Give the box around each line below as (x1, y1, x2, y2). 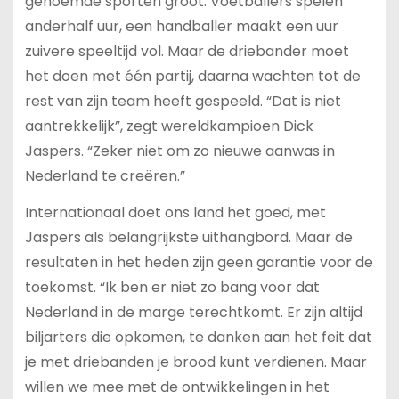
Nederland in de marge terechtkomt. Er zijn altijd (24, 301, 362, 322)
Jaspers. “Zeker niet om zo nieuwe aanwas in (24, 140, 335, 161)
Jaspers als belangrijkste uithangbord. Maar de (24, 226, 353, 248)
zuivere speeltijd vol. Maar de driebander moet (24, 40, 349, 61)
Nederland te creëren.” (24, 165, 185, 186)
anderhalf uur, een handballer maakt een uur (24, 15, 338, 37)
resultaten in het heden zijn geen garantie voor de (24, 251, 373, 273)
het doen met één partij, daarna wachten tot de (24, 65, 361, 86)
